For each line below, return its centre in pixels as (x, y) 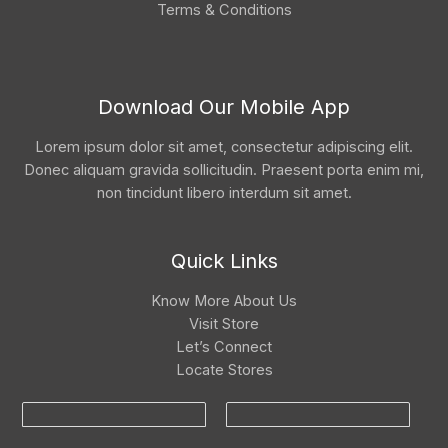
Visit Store (224, 324)
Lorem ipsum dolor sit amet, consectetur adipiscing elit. (224, 147)
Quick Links (224, 261)
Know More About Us (224, 301)
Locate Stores (224, 370)
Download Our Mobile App (224, 107)
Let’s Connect (224, 347)
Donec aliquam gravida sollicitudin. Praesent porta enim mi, (224, 170)
